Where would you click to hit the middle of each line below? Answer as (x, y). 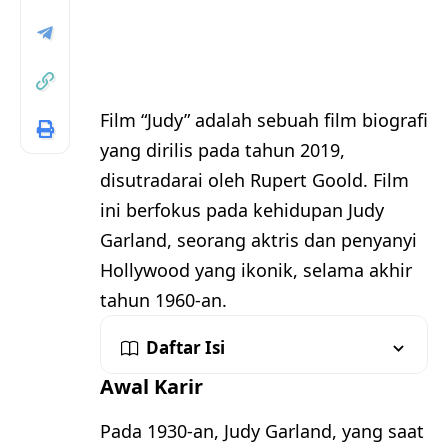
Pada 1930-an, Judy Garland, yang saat (262, 430)
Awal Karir (151, 387)
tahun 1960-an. (163, 300)
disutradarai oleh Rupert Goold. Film (254, 180)
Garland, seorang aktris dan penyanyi (258, 240)
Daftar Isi (185, 348)
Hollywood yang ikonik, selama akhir (256, 270)
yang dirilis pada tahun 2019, (222, 150)
